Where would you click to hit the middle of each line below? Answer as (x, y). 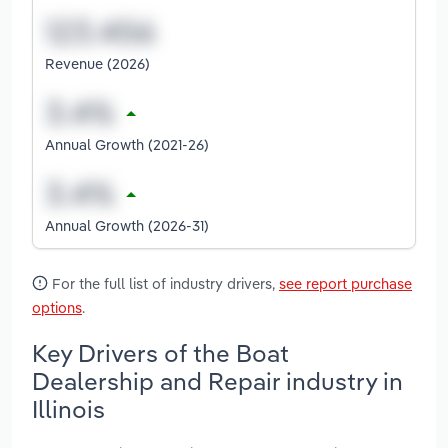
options (57, 307)
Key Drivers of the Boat (160, 352)
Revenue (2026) (97, 63)
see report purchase (345, 283)
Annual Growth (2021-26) (127, 144)
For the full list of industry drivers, (163, 283)
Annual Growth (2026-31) (127, 225)
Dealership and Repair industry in (217, 380)
